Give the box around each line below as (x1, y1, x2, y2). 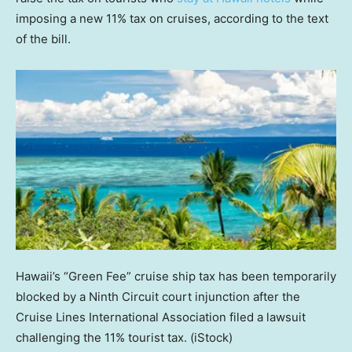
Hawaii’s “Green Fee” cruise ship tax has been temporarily (16, 268, 336, 284)
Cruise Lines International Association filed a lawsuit (16, 309, 306, 324)
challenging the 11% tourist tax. (16, 329, 187, 345)
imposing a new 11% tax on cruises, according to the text (16, 11, 328, 27)
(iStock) (190, 329, 233, 345)
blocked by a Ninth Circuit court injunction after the (16, 288, 300, 304)
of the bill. (16, 31, 71, 47)
